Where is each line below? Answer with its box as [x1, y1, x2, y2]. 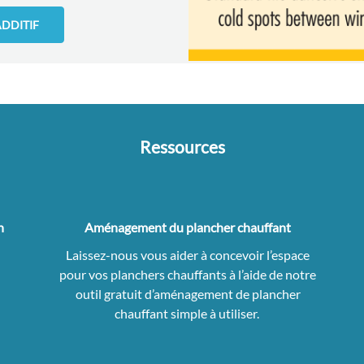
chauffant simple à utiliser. [114, 305, 262, 322]
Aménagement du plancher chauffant [84, 219, 292, 236]
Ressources [139, 136, 225, 158]
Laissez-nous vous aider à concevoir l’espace [66, 247, 310, 263]
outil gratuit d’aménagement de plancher [75, 286, 301, 302]
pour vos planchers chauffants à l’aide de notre [59, 266, 317, 283]
